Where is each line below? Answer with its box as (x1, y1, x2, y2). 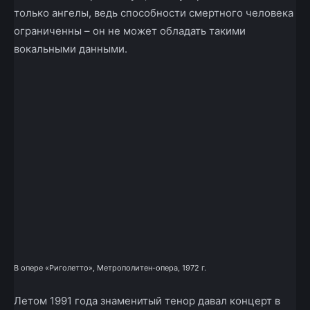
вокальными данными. (14, 42, 127, 56)
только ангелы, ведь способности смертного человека (14, 6, 293, 20)
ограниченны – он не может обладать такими (14, 24, 246, 38)
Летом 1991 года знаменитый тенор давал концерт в (14, 293, 280, 307)
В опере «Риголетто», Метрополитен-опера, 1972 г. (14, 262, 206, 273)
